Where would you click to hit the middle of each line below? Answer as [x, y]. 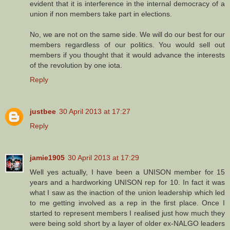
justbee [43, 111]
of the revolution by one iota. [76, 65]
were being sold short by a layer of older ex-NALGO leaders [127, 223]
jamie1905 [47, 157]
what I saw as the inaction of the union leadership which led [127, 192]
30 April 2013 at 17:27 [95, 111]
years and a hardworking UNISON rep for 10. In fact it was [127, 182]
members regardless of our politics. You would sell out [127, 44]
